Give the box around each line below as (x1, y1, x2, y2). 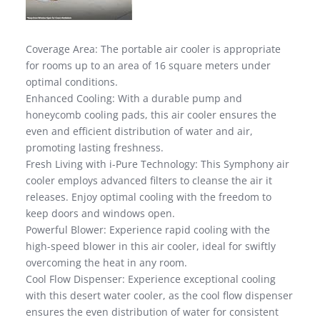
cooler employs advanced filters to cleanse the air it (26, 173, 272, 187)
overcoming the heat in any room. (26, 255, 187, 269)
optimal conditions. (26, 74, 118, 89)
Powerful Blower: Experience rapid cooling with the (26, 222, 270, 236)
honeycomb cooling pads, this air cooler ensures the (26, 107, 276, 121)
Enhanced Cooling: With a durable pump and (26, 91, 242, 105)
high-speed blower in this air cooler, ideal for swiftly (26, 239, 276, 253)
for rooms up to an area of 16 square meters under (26, 58, 271, 72)
